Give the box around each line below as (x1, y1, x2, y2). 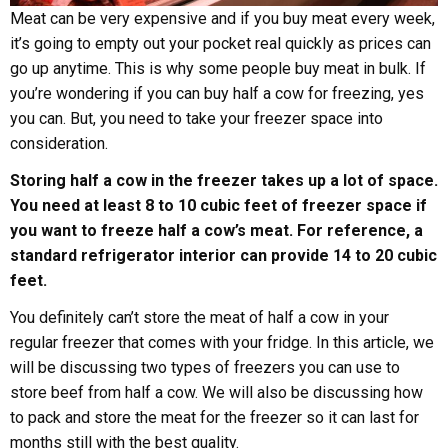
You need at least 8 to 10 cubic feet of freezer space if (10, 196, 427, 216)
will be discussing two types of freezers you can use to (10, 358, 400, 378)
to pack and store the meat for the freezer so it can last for (10, 408, 419, 428)
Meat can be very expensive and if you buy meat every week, (10, 9, 435, 29)
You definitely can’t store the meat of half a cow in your (10, 308, 389, 328)
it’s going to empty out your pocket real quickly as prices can (10, 34, 431, 54)
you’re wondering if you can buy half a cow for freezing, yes (10, 84, 424, 104)
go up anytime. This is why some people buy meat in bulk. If (10, 59, 426, 79)
